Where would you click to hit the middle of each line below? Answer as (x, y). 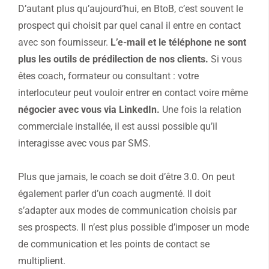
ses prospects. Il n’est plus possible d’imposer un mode (134, 228)
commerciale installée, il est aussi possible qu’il (118, 127)
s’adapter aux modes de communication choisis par (127, 211)
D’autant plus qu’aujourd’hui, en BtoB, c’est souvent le (131, 9)
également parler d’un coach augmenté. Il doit (114, 194)
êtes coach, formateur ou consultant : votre (108, 76)
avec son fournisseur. (64, 43)
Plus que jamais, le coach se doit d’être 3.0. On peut (126, 177)
